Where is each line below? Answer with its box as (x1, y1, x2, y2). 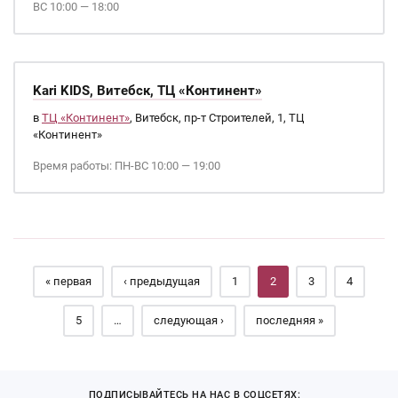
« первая (45, 275, 92, 288)
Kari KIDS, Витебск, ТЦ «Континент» (33, 83, 262, 99)
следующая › (153, 314, 224, 327)
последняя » (255, 314, 323, 327)
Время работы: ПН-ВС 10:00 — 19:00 (33, 159, 220, 172)
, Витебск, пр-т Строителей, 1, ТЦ (130, 111, 305, 124)
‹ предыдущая (123, 275, 200, 288)
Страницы (13, 221, 150, 255)
